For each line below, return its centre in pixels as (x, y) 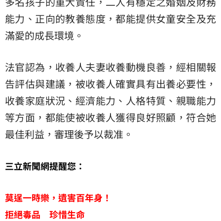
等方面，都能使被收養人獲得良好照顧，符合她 (110, 117)
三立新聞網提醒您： (45, 166)
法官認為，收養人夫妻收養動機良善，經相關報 (110, 67)
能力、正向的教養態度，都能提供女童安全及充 (110, 18)
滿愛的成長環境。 (44, 35)
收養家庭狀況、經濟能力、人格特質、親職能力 (110, 100)
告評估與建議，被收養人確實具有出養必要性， (110, 83)
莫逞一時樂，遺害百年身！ (58, 197)
